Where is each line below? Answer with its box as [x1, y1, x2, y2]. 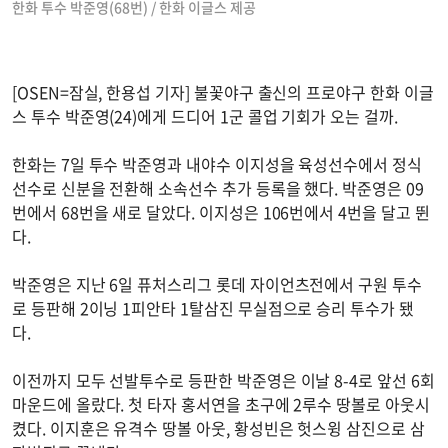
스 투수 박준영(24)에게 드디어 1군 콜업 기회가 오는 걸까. [12, 104, 402, 129]
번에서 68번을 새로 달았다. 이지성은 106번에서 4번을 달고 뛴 [12, 200, 430, 225]
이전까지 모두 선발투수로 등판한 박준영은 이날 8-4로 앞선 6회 [12, 368, 435, 393]
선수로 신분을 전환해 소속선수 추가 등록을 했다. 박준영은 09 [12, 176, 424, 201]
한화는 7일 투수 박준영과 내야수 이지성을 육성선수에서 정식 [12, 152, 422, 177]
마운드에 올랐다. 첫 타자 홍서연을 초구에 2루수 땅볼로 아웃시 [12, 392, 430, 417]
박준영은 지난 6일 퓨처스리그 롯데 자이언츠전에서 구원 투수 [12, 272, 422, 297]
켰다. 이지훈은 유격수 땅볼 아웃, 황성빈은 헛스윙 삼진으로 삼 [12, 416, 425, 441]
